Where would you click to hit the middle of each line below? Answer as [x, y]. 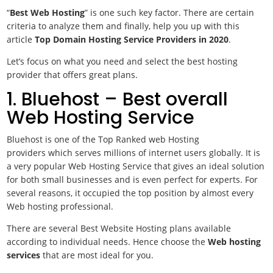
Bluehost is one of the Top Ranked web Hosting [103, 139]
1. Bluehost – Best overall [118, 99]
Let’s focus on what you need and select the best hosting [122, 61]
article [21, 39]
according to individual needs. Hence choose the [108, 242]
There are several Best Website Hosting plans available [119, 228]
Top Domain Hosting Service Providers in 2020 [132, 39]
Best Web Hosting [48, 12]
